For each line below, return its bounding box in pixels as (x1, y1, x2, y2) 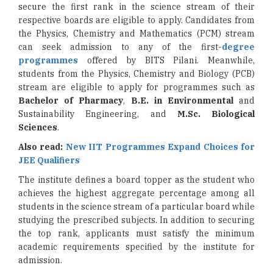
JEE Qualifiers (18, 155, 80, 166)
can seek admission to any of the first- (18, 41, 222, 52)
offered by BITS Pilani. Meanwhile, (78, 55, 255, 66)
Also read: (18, 141, 66, 152)
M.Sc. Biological (177, 108, 255, 119)
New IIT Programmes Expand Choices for (65, 141, 255, 152)
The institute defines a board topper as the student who (18, 174, 255, 185)
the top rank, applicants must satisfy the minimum (18, 228, 255, 239)
